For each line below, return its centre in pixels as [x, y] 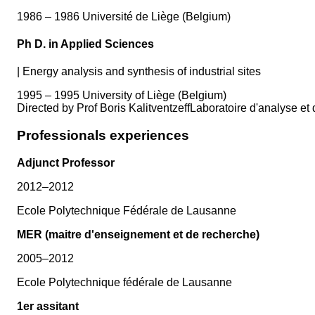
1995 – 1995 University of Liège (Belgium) [122, 96]
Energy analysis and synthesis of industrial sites [142, 72]
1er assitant [48, 306]
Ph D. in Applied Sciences [85, 44]
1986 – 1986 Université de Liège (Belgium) [124, 16]
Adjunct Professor [66, 162]
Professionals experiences [103, 136]
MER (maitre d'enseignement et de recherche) [138, 234]
